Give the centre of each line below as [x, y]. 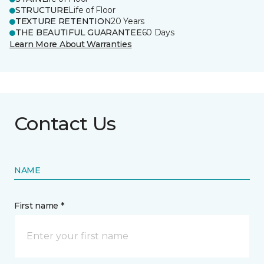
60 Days [158, 32]
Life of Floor [92, 10]
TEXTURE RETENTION [63, 21]
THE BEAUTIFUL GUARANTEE [79, 32]
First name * [39, 206]
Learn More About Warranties [71, 44]
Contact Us [65, 123]
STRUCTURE [42, 10]
